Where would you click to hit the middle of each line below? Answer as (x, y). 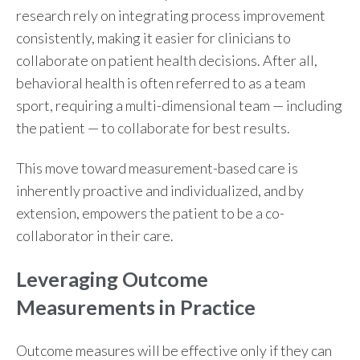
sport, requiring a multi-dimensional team (144, 105)
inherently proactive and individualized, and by (160, 191)
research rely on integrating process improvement (171, 15)
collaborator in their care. (95, 236)
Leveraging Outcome (112, 278)
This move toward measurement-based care (152, 168)
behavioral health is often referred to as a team (161, 82)
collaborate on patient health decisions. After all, (167, 60)
